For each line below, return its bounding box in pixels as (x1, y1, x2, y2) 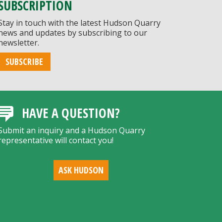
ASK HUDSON (58, 164, 104, 176)
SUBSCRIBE (5, 55, 43, 68)
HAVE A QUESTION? (22, 104, 120, 122)
